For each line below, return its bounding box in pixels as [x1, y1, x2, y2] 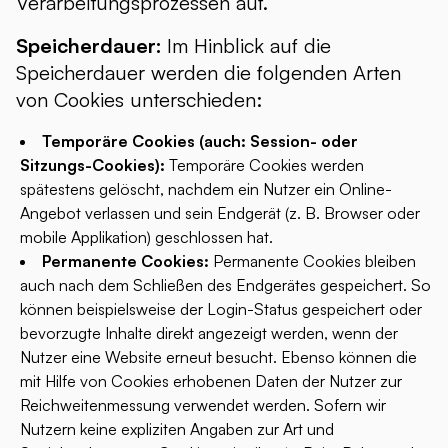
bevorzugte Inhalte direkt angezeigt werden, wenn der [20, 323, 398, 343]
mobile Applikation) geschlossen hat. [20, 227, 273, 247]
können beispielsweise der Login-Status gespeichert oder [20, 299, 422, 319]
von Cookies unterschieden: [16, 87, 262, 112]
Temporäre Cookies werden [165, 155, 364, 175]
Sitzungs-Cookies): [20, 155, 165, 175]
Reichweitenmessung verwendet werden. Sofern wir [20, 395, 386, 415]
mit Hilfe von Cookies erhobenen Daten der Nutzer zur [20, 371, 402, 391]
